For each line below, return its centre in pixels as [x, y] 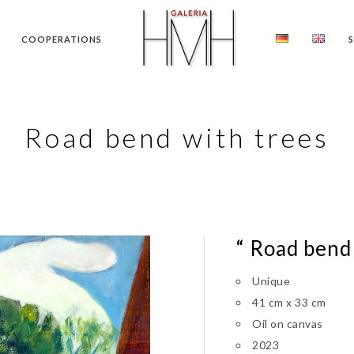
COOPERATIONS [62, 39]
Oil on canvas [288, 324]
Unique [271, 281]
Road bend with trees [177, 137]
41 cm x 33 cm [289, 302]
